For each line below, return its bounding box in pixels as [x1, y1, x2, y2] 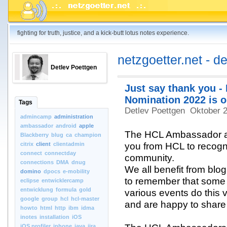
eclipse [20, 177, 39, 183]
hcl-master [71, 196, 99, 202]
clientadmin [53, 141, 85, 147]
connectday [45, 150, 76, 156]
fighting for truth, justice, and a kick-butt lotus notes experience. [17, 29, 189, 36]
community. [125, 153, 174, 164]
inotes [20, 214, 37, 220]
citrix [20, 141, 33, 147]
